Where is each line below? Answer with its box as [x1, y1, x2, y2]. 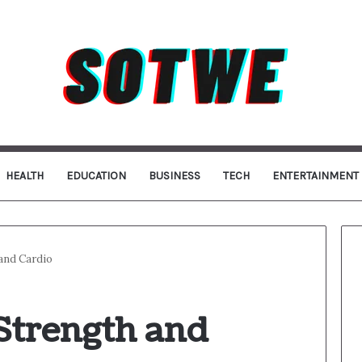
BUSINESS [148, 169, 200, 183]
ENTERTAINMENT [271, 169, 359, 183]
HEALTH [5, 169, 44, 183]
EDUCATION [65, 169, 126, 183]
